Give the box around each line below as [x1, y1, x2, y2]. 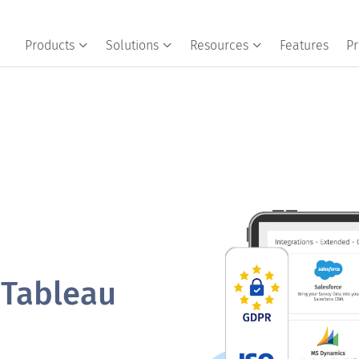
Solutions [105, 38, 159, 53]
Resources [189, 38, 248, 53]
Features [279, 38, 329, 53]
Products [24, 38, 75, 53]
